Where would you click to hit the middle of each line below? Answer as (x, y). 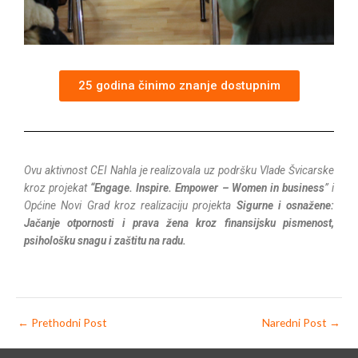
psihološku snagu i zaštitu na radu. (105, 240)
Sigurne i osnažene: (285, 205)
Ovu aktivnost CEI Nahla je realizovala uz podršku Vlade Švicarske (179, 170)
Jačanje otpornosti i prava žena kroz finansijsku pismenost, (179, 223)
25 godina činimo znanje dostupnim (179, 85)
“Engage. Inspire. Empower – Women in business (207, 187)
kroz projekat (58, 187)
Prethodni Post (68, 323)
